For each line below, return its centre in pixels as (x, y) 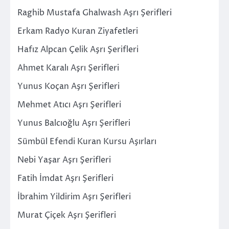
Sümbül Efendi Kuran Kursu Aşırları (87, 141)
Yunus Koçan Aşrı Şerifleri (68, 86)
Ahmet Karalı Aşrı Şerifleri (68, 68)
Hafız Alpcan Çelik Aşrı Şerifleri (78, 49)
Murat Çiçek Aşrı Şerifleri (67, 215)
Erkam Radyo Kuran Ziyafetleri (78, 31)
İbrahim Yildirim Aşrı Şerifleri (74, 197)
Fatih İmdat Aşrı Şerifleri (65, 178)
